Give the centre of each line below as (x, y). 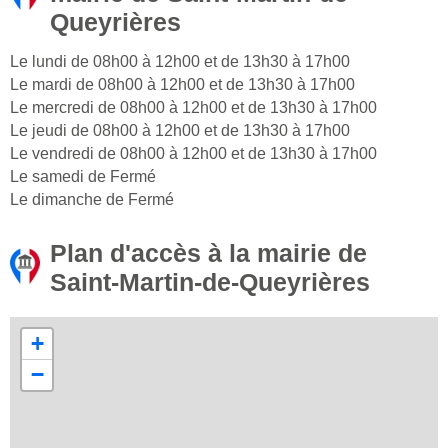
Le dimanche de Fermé (92, 200)
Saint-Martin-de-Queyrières (210, 282)
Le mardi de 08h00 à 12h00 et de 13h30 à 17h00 (182, 85)
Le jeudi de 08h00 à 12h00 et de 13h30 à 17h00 (180, 131)
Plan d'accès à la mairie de (208, 253)
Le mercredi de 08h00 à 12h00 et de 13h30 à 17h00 (193, 108)
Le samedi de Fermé (83, 177)
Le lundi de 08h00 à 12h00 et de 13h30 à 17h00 (180, 62)
